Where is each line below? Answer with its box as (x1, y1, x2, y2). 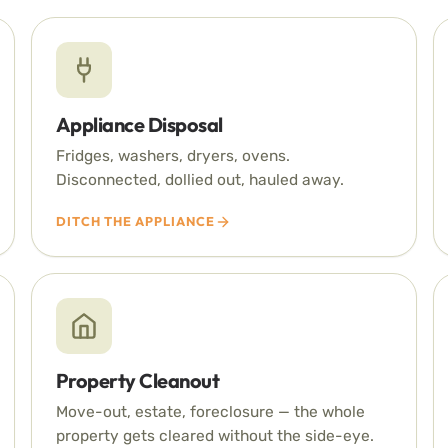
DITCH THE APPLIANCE (55, 213, 216, 229)
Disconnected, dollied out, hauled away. (55, 170, 344, 189)
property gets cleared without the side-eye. (55, 426, 374, 445)
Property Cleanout (55, 368, 220, 393)
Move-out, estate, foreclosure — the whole (55, 402, 365, 421)
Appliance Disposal (55, 112, 223, 137)
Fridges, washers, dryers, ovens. (55, 146, 290, 165)
